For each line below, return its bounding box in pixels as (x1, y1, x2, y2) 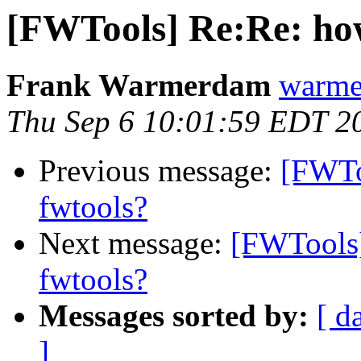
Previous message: (39, 153, 280, 189)
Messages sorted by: (39, 298, 309, 334)
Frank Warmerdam (6, 68, 271, 103)
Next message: (39, 226, 230, 261)
